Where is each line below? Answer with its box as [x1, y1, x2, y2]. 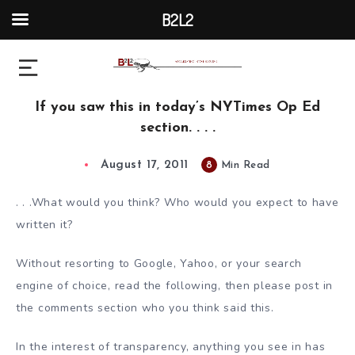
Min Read [217, 160, 270, 171]
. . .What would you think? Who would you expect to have [16, 195, 339, 211]
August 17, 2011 [101, 159, 189, 172]
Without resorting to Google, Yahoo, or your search [16, 255, 303, 271]
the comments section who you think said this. [16, 300, 274, 315]
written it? [16, 217, 73, 233]
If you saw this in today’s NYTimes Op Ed [35, 100, 320, 116]
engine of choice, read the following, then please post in [16, 277, 333, 293]
